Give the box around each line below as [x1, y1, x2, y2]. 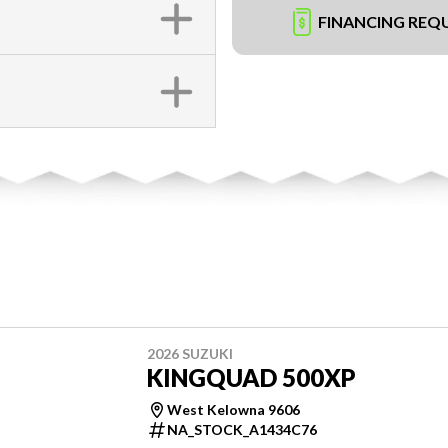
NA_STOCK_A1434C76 [167, 420, 317, 438]
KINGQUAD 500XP [147, 362, 356, 392]
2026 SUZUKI [147, 344, 233, 362]
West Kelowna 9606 [167, 400, 300, 418]
